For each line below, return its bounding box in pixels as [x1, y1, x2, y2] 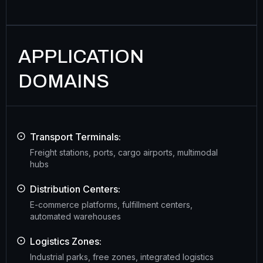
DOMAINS [18, 71, 109, 92]
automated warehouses [30, 211, 121, 222]
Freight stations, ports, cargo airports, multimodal [30, 147, 218, 158]
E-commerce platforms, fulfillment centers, [30, 200, 193, 210]
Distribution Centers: [30, 183, 120, 195]
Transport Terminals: [30, 131, 121, 143]
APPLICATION [18, 46, 144, 68]
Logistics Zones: [30, 235, 102, 248]
